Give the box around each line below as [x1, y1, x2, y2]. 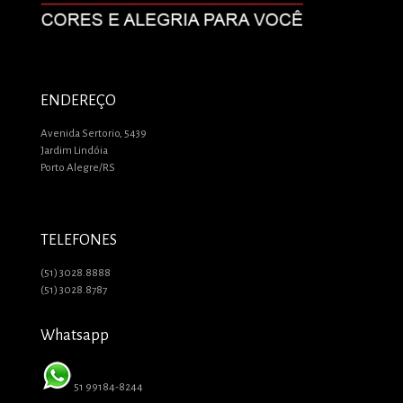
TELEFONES [40, 231, 117, 248]
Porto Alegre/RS [40, 161, 115, 174]
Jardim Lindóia [40, 144, 108, 157]
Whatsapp [40, 327, 109, 344]
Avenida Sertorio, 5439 [40, 127, 147, 139]
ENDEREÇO [40, 92, 116, 109]
